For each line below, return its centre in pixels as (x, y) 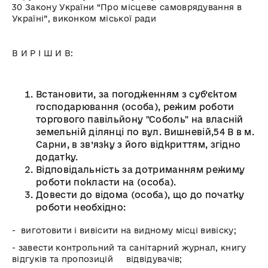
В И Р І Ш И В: (43, 54)
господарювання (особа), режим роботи (135, 107)
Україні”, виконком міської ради (86, 19)
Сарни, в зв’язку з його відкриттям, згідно (138, 145)
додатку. (57, 157)
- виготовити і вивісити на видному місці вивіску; (124, 231)
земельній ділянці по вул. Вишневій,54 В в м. (145, 132)
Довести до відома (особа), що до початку (140, 195)
